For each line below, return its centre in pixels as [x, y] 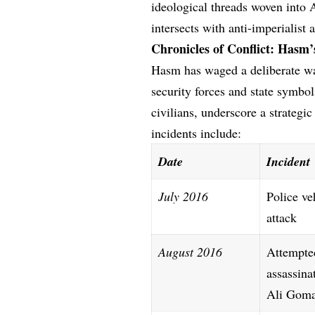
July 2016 [184, 196]
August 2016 [191, 251]
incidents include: [197, 133]
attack [282, 217]
